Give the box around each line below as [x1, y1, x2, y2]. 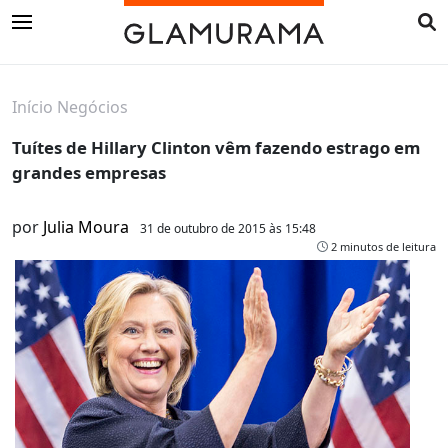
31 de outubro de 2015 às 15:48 [140, 220, 316, 238]
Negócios [57, 96, 128, 119]
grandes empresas [12, 161, 166, 185]
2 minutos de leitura [328, 239, 436, 255]
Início [12, 96, 53, 119]
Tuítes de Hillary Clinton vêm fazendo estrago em [12, 136, 420, 160]
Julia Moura [43, 216, 129, 239]
